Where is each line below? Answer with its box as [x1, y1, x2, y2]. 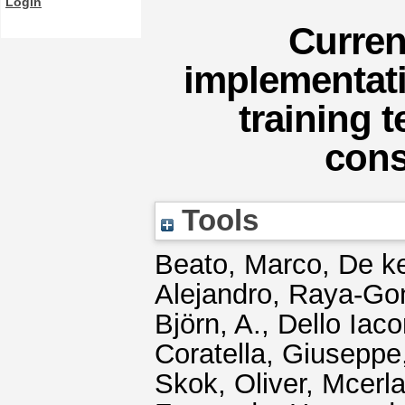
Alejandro [155, 278, 272, 310]
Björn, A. [155, 308, 261, 340]
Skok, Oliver [155, 368, 306, 400]
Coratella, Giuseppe [155, 338, 401, 370]
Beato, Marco [155, 249, 322, 280]
